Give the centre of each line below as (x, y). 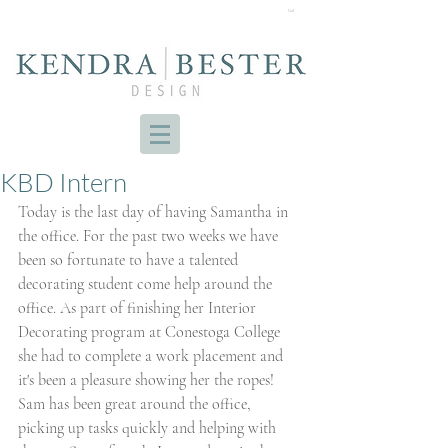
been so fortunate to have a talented (130, 260)
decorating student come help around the (147, 284)
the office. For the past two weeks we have (150, 236)
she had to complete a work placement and (152, 356)
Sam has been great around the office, (136, 404)
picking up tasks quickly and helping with (149, 428)
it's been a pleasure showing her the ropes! (148, 380)
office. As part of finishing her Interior (139, 308)
